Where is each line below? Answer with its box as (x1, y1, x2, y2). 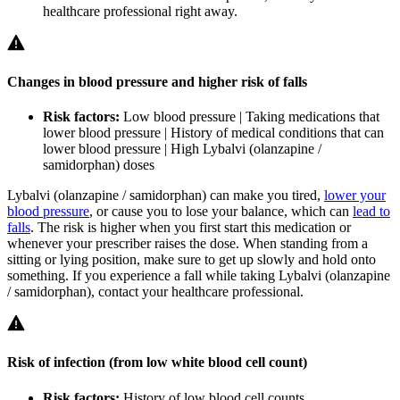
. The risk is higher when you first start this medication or (30, 220, 351, 236)
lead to (353, 204, 390, 220)
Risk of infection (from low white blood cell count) (7, 354, 307, 371)
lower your (324, 187, 386, 204)
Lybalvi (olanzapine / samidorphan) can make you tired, (7, 187, 324, 204)
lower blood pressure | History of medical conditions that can (43, 125, 384, 141)
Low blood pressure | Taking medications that (120, 109, 379, 125)
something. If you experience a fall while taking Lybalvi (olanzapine (7, 268, 390, 284)
